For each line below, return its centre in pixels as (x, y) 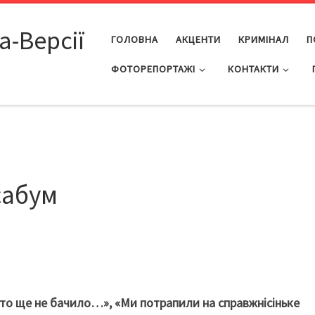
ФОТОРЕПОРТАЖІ (153, 69)
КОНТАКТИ (254, 69)
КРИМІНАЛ (263, 39)
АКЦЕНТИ (198, 39)
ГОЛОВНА (134, 39)
